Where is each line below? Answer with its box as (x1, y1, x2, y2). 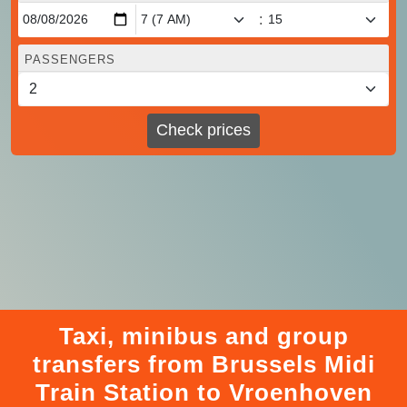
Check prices (156, 121, 251, 140)
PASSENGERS (25, 52, 115, 66)
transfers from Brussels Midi (32, 350, 375, 378)
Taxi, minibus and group (58, 322, 349, 350)
